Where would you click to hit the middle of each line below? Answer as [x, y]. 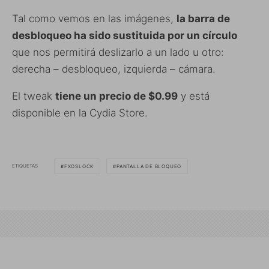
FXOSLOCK [79, 166]
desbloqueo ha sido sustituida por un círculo [125, 35]
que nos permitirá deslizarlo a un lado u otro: [118, 52]
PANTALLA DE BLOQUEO [149, 166]
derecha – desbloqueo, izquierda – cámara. [114, 69]
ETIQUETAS [25, 166]
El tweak [34, 96]
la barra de [203, 18]
